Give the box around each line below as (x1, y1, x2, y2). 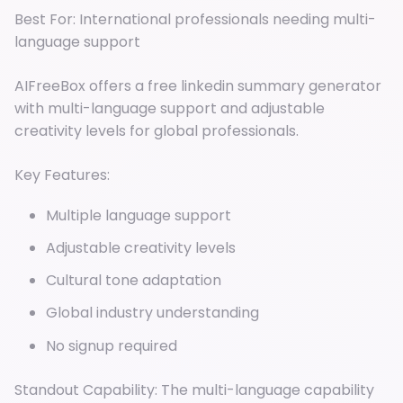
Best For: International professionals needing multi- (14, 8, 376, 30)
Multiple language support (46, 204, 231, 226)
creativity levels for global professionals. (14, 120, 299, 141)
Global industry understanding (46, 302, 259, 324)
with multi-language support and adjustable (14, 97, 325, 119)
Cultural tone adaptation (46, 270, 221, 291)
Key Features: (14, 164, 110, 185)
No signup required (46, 335, 177, 356)
